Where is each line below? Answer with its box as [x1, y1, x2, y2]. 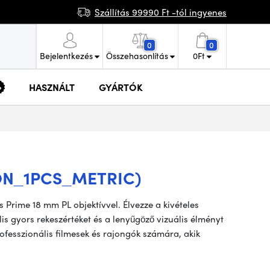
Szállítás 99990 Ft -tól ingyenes [95, 5, 227, 19]
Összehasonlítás [106, 49, 168, 61]
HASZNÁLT [29, 80, 75, 94]
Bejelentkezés [40, 49, 93, 61]
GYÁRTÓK [99, 80, 143, 94]
